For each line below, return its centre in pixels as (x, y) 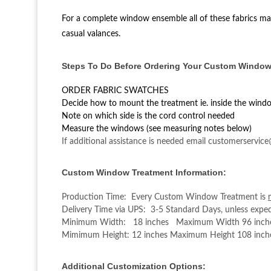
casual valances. (91, 34)
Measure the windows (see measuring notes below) (157, 129)
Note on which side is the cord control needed (148, 116)
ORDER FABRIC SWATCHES (115, 90)
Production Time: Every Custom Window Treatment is (165, 197)
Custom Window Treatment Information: (144, 172)
